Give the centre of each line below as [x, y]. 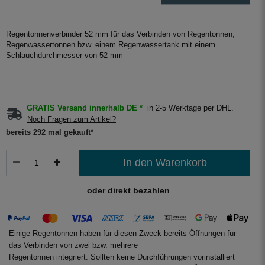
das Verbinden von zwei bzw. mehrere [73, 245]
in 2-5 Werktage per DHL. [189, 108]
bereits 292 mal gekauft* [50, 132]
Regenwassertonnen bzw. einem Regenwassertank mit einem [111, 45]
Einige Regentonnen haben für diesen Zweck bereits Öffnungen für [122, 233]
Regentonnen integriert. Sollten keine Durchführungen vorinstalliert [122, 257]
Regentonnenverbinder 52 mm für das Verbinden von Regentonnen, [120, 35]
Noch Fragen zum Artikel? [72, 119]
